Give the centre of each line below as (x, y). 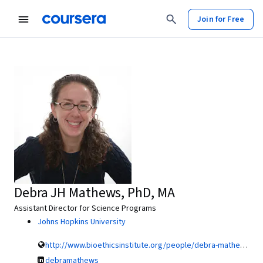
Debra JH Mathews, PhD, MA (95, 193)
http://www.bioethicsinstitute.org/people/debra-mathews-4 (143, 245)
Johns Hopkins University (82, 222)
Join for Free (221, 19)
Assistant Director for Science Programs (85, 208)
